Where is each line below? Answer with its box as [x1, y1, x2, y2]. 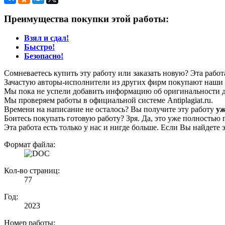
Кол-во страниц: [4, 166, 60, 175]
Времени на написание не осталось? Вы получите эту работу [4, 105, 216, 114]
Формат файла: [4, 140, 55, 149]
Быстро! [24, 43, 55, 52]
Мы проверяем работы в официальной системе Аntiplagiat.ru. [4, 96, 213, 105]
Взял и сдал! [24, 34, 69, 43]
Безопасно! [24, 52, 63, 61]
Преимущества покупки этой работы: [4, 13, 169, 24]
